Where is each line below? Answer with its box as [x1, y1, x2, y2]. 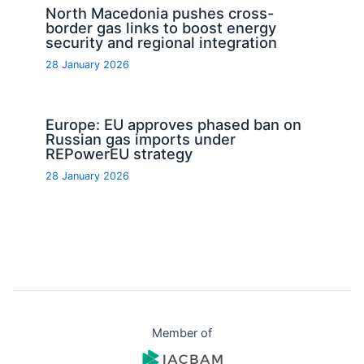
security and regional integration [45, 32, 278, 51]
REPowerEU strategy [45, 145, 193, 163]
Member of [152, 326, 212, 341]
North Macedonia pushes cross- [45, 3, 275, 22]
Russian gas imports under [45, 130, 236, 149]
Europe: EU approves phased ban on [45, 115, 302, 134]
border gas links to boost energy [45, 18, 277, 37]
